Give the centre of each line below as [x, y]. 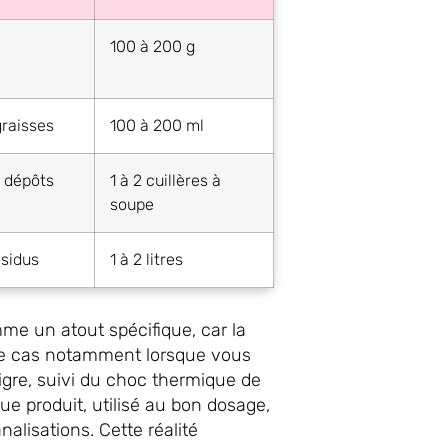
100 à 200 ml [157, 125]
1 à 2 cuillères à [166, 180]
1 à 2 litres [147, 259]
